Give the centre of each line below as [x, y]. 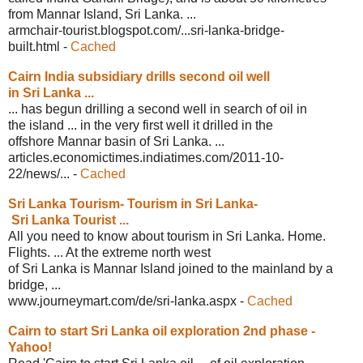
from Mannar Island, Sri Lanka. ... [102, 14]
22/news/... [39, 173]
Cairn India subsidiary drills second [118, 76]
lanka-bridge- [246, 30]
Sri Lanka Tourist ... [68, 220]
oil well [249, 76]
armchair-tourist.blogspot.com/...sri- [108, 30]
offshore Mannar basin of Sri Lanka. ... [116, 141]
